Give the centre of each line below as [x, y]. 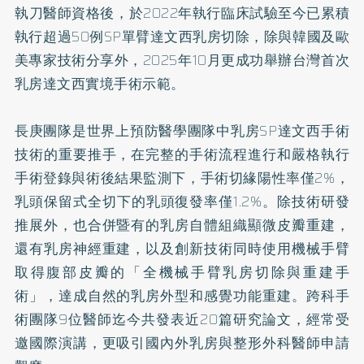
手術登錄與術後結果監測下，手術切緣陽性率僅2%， [182, 178]
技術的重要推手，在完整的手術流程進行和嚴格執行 [182, 154]
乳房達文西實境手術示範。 [100, 83]
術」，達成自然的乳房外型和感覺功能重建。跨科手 [182, 295]
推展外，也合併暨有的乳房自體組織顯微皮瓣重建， [182, 225]
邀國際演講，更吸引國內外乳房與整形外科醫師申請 [182, 342]
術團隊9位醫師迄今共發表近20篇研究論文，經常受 [182, 319]
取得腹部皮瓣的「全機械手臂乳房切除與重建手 [182, 272]
